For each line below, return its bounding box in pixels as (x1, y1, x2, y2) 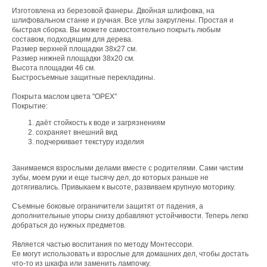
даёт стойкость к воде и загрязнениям (36, 119, 165, 127)
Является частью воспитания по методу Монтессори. (12, 240, 194, 249)
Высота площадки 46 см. (12, 64, 95, 72)
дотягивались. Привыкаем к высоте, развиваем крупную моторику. (12, 183, 235, 191)
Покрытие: (12, 102, 48, 110)
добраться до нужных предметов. (12, 221, 126, 229)
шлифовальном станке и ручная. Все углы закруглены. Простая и (12, 16, 234, 24)
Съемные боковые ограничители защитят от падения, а (12, 202, 203, 210)
